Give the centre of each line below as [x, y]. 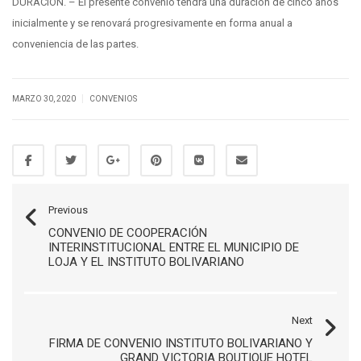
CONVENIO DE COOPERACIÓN [128, 233]
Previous [68, 210]
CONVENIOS [113, 99]
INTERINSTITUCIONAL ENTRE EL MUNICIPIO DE [174, 248]
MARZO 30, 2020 [45, 99]
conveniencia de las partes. [75, 44]
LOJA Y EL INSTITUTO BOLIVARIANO [146, 262]
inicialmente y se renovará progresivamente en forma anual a [152, 23]
